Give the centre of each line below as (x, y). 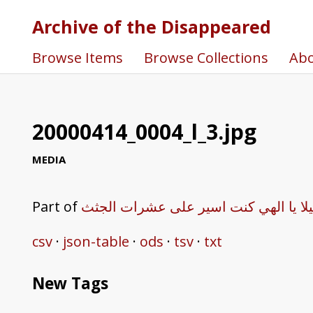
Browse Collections (206, 57)
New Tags (70, 283)
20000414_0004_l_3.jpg (144, 132)
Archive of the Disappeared (151, 26)
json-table (96, 241)
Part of (56, 206)
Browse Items (77, 57)
